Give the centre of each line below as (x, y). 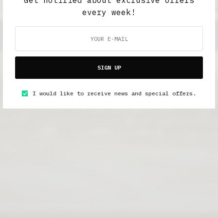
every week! (109, 12)
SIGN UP (109, 67)
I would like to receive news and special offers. (114, 93)
